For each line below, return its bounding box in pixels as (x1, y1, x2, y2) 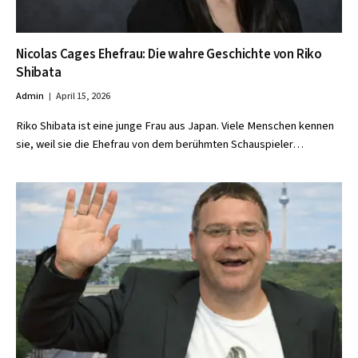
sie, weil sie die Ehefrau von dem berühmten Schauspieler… (16, 136, 304, 153)
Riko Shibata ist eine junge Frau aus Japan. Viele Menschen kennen (16, 117, 334, 134)
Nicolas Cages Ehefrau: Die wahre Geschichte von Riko (16, 45, 323, 64)
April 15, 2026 (56, 89, 110, 103)
